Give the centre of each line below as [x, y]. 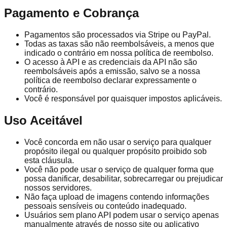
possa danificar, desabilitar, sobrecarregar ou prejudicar [124, 178]
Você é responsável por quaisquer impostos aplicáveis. [123, 98]
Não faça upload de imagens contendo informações [117, 197]
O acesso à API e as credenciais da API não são [111, 62]
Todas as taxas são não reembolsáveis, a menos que [119, 44]
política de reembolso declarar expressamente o [110, 80]
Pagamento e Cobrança [71, 13]
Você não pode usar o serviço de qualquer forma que [119, 169]
